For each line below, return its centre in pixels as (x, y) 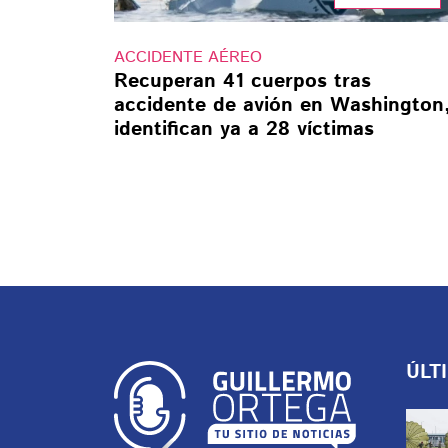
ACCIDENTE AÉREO (188, 58)
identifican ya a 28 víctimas (244, 130)
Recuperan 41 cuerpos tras (242, 82)
